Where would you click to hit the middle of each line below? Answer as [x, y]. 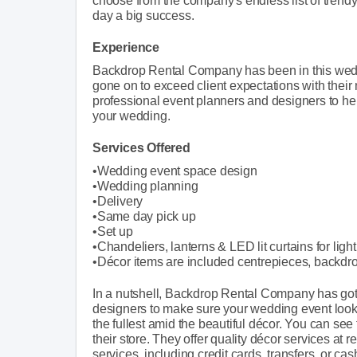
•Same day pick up [144, 216]
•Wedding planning [145, 186]
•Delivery [118, 201]
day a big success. [143, 15]
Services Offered [141, 147]
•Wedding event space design [175, 171]
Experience [126, 47]
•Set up [113, 231]
